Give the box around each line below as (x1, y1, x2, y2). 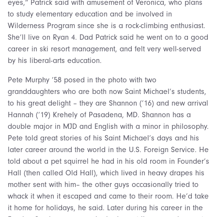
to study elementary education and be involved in (8, 9, 172, 18)
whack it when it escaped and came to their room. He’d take (8, 191, 209, 201)
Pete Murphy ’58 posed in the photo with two (8, 75, 156, 84)
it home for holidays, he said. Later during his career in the (8, 203, 203, 212)
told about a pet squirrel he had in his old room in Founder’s (8, 156, 209, 166)
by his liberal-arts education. (8, 56, 102, 65)
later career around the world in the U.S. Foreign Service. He (8, 145, 209, 154)
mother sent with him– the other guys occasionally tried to (8, 180, 199, 189)
